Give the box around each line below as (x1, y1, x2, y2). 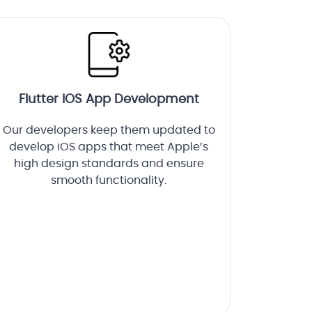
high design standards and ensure (13, 158, 204, 170)
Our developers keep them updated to (2, 125, 215, 136)
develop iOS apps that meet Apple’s (9, 141, 208, 153)
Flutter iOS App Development (18, 93, 199, 107)
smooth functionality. (51, 175, 166, 187)
